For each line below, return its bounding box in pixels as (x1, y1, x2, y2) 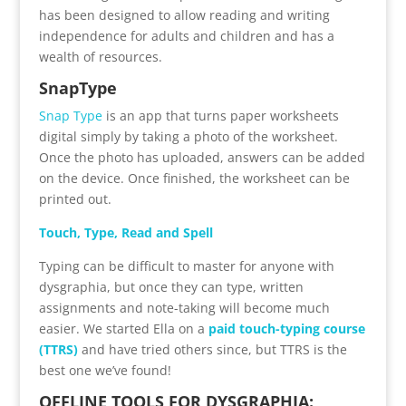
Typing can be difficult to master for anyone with (38, 256, 334, 275)
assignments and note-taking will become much (38, 298, 330, 316)
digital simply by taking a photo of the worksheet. (38, 127, 338, 145)
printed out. (38, 189, 111, 208)
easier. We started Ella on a (38, 319, 205, 337)
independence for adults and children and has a (38, 26, 334, 44)
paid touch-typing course (204, 319, 365, 337)
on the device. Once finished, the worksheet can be (38, 169, 350, 187)
